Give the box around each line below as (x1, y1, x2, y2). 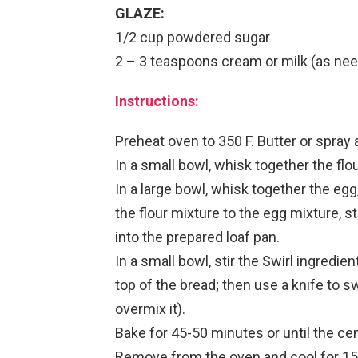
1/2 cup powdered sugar (115, 28, 270, 46)
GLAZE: (115, 4, 165, 22)
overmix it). (115, 300, 185, 317)
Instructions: (115, 92, 199, 109)
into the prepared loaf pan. (115, 228, 280, 245)
